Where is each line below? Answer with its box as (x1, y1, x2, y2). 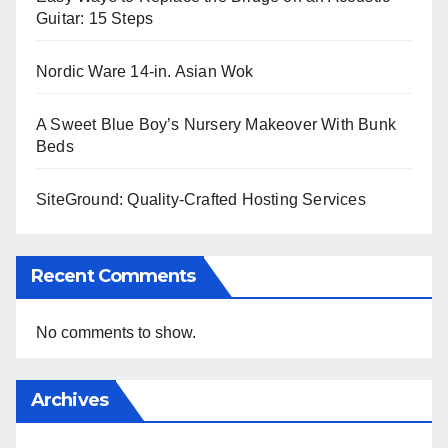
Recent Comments (31, 264, 196, 287)
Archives (31, 388, 108, 411)
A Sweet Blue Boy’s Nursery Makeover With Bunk (36, 116, 397, 134)
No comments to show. (36, 323, 196, 341)
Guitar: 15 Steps (36, 10, 154, 28)
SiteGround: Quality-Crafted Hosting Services (36, 191, 366, 209)
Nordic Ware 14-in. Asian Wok (36, 63, 254, 81)
